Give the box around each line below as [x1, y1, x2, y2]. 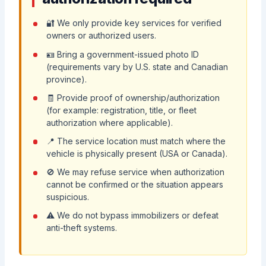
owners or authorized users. [46, 30, 156, 41]
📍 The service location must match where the [46, 136, 226, 147]
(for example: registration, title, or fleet [46, 104, 197, 115]
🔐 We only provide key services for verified [46, 18, 221, 28]
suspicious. [46, 192, 89, 202]
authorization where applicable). [46, 117, 173, 128]
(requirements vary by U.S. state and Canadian [46, 61, 228, 72]
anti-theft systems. [46, 223, 117, 233]
